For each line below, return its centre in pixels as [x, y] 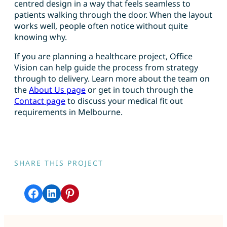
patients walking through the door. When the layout [113, 15]
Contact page [40, 101]
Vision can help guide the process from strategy [106, 68]
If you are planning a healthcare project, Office [103, 56]
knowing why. [41, 37]
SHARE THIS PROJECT [59, 163]
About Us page [57, 90]
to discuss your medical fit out [124, 101]
